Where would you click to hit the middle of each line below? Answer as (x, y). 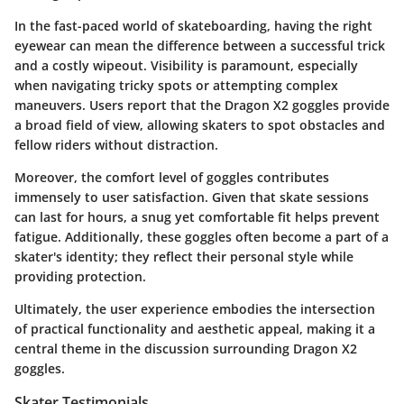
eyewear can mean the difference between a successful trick (200, 45)
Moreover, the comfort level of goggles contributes (172, 177)
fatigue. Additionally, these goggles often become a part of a (202, 236)
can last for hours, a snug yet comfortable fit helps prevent (197, 216)
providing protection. (80, 276)
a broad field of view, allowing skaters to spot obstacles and (200, 124)
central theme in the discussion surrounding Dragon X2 (186, 348)
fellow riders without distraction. (116, 144)
